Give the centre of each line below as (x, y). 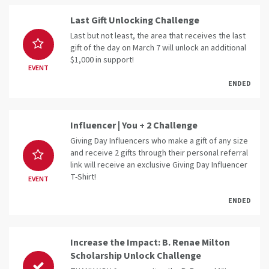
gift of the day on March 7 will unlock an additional (158, 48)
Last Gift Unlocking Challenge (135, 21)
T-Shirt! (83, 177)
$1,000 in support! (102, 60)
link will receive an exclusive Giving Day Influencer (159, 165)
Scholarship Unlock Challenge (136, 256)
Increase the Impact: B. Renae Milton (150, 243)
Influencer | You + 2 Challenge (134, 126)
